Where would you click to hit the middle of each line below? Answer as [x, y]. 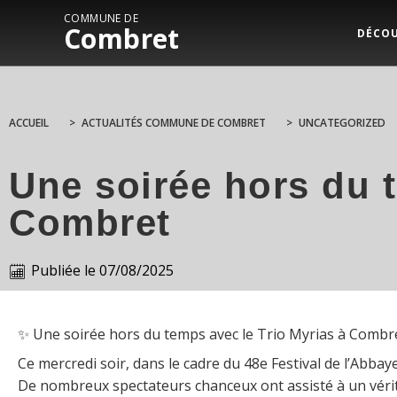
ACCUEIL [29, 123]
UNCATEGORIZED [342, 123]
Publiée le [63, 270]
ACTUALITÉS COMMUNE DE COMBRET [174, 123]
